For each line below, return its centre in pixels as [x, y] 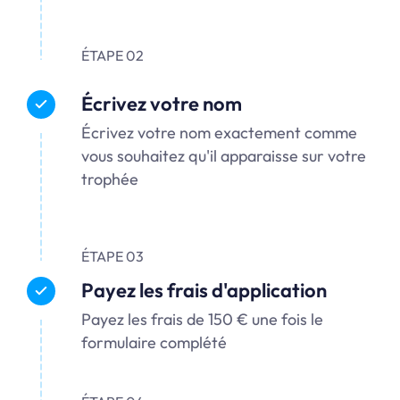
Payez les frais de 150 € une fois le [203, 319]
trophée [110, 179]
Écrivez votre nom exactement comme [220, 132]
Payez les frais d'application [204, 290]
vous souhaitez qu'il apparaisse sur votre [224, 155]
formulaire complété [154, 342]
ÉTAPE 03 [113, 256]
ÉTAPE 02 [113, 55]
